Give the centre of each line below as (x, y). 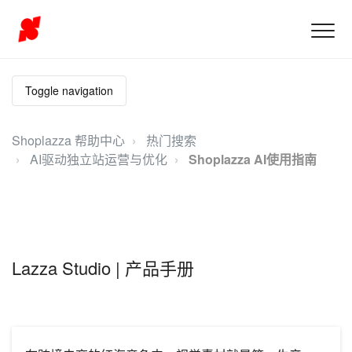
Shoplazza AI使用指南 (253, 159)
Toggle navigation (69, 90)
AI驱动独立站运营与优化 (99, 159)
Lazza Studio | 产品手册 (103, 267)
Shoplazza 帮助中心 (68, 140)
